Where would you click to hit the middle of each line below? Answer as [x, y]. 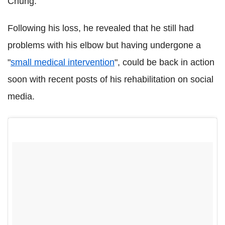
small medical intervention [63, 62]
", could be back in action [164, 62]
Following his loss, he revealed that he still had [101, 28]
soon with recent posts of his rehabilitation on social [110, 79]
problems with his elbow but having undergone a [104, 45]
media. [21, 96]
